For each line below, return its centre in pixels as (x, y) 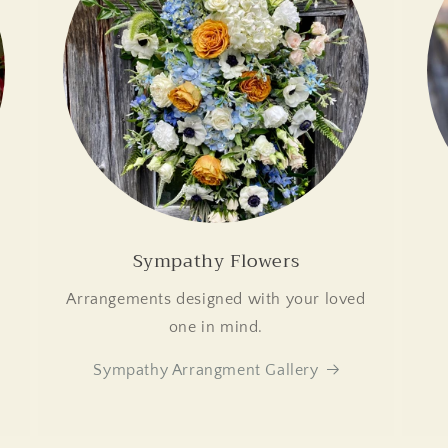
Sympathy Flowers (216, 261)
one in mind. (216, 327)
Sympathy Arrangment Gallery (206, 370)
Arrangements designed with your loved (216, 299)
